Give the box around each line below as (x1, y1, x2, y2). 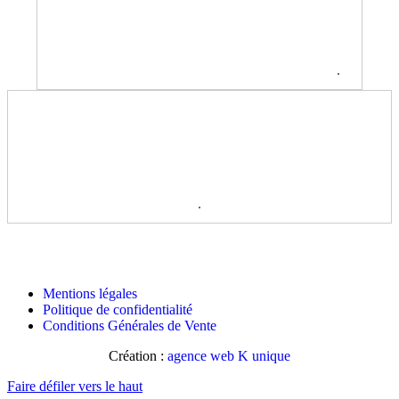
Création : (109, 347, 167, 363)
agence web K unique (167, 347, 290, 363)
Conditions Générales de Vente (43, 317, 216, 333)
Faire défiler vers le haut (7, 378, 142, 394)
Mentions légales (43, 285, 137, 301)
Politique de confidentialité (43, 301, 192, 317)
